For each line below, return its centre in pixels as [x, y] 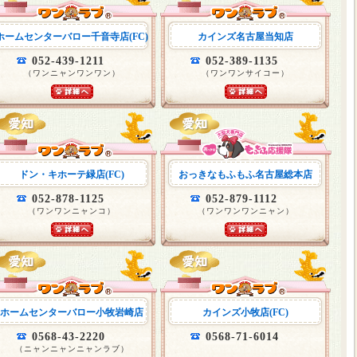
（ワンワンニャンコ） [72, 211]
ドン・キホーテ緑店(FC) [72, 175]
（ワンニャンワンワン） [72, 73]
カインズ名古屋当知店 [245, 37]
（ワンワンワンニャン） [245, 211]
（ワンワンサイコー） [245, 73]
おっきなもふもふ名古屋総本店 [245, 175]
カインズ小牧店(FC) [245, 312]
